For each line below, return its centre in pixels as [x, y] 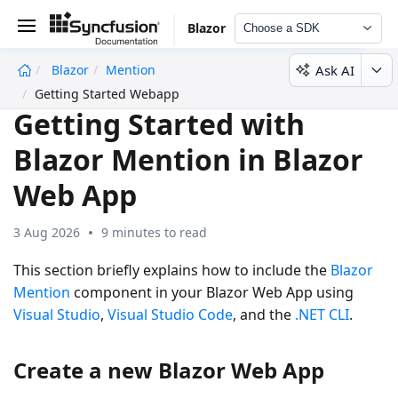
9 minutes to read [154, 232]
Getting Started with [159, 123]
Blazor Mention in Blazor [188, 159]
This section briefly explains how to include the [172, 270]
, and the [264, 314]
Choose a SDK [281, 28]
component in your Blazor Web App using [212, 292]
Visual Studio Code [170, 314]
